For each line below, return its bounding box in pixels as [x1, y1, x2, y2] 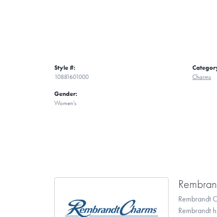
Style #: [54, 63, 76, 72]
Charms [192, 72, 211, 81]
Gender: [54, 89, 77, 98]
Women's [54, 98, 77, 107]
